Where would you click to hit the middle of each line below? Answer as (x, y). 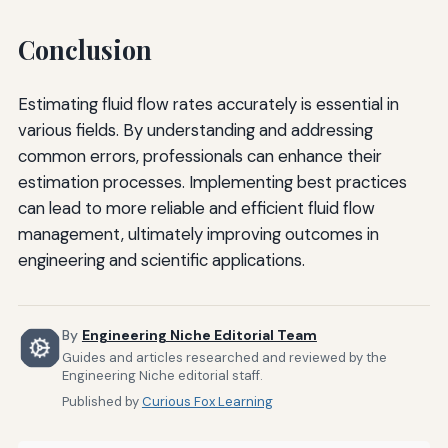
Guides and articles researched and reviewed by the (224, 358)
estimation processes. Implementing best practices (212, 181)
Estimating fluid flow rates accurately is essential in (208, 103)
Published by (101, 402)
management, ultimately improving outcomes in (198, 233)
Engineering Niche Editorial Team (199, 334)
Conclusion (84, 49)
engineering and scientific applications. (161, 259)
